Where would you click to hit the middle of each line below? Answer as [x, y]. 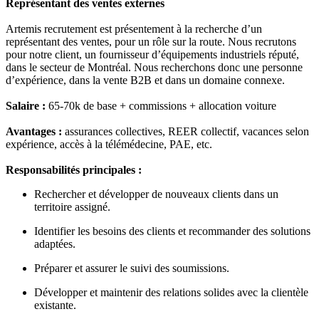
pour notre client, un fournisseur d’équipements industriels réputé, [152, 54]
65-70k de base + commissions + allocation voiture [161, 105]
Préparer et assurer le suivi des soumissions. [132, 268]
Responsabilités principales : [74, 169]
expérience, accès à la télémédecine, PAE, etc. [109, 144]
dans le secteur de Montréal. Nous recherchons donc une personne [154, 67]
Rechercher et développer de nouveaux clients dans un [156, 194]
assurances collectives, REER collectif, [152, 131]
